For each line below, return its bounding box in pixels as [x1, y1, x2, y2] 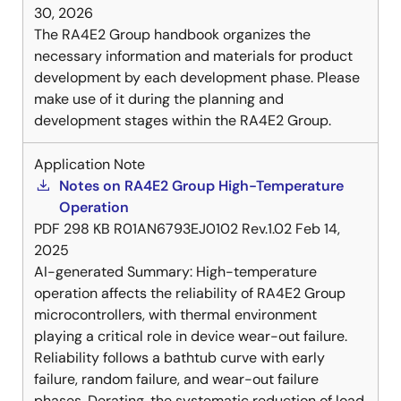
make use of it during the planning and [34, 90, 284, 109]
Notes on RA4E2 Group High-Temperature [59, 176, 344, 196]
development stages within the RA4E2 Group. [34, 111, 331, 131]
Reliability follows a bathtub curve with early [34, 348, 325, 368]
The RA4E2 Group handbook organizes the [34, 25, 311, 45]
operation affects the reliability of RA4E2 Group [34, 284, 346, 303]
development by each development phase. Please [34, 68, 360, 88]
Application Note [34, 155, 145, 175]
